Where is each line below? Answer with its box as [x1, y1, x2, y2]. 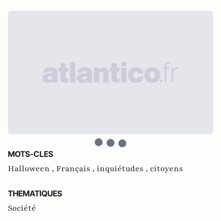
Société [8, 203, 36, 214]
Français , [56, 163, 97, 174]
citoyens [150, 163, 183, 174]
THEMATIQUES [8, 188, 62, 198]
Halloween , [8, 163, 56, 174]
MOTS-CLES [8, 149, 53, 159]
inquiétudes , [97, 163, 150, 174]
